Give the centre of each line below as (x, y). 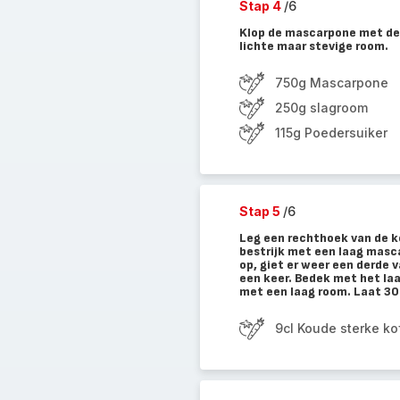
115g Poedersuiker (331, 133)
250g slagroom (321, 108)
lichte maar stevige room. (313, 46)
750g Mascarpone (331, 83)
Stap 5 (261, 211)
